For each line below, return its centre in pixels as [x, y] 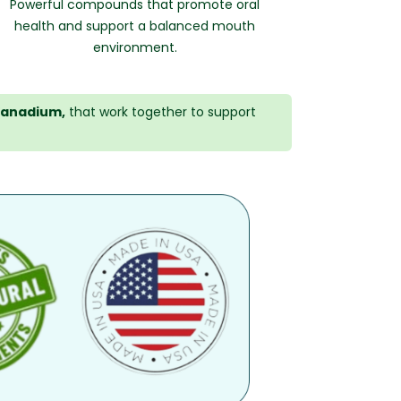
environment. [135, 47]
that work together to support [160, 112]
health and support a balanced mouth [135, 26]
